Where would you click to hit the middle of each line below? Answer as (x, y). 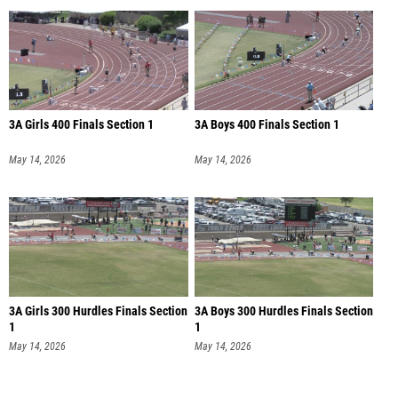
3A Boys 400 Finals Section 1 (267, 124)
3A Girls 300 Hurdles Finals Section (98, 312)
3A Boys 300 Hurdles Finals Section (283, 312)
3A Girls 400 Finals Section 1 (81, 124)
